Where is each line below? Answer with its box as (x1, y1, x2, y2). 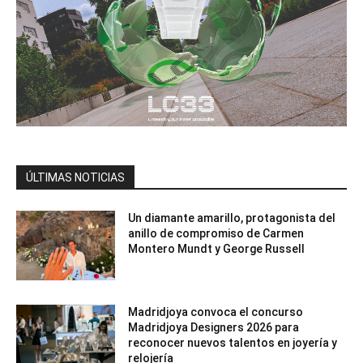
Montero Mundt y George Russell (128, 242, 305, 255)
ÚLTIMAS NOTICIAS (26, 171, 125, 184)
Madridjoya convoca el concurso (128, 305, 304, 318)
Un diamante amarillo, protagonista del (128, 211, 336, 224)
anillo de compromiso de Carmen (128, 227, 305, 240)
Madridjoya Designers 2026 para (128, 320, 300, 334)
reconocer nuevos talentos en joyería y (128, 335, 338, 349)
